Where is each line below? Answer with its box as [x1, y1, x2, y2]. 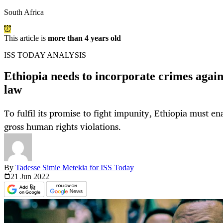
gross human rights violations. [4, 119, 123, 134]
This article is [4, 34, 48, 43]
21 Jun [10, 172, 33, 181]
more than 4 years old [48, 34, 121, 43]
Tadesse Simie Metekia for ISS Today [15, 163, 134, 172]
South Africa [4, 8, 44, 17]
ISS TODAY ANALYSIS [4, 51, 86, 60]
